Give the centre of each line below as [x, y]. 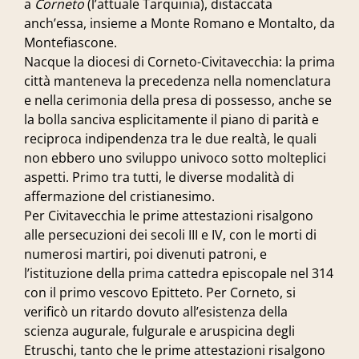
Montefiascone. [71, 42]
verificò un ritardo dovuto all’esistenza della [156, 312]
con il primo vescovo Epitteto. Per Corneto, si [160, 292]
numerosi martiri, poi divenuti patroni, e [145, 254]
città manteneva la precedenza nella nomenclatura [177, 81]
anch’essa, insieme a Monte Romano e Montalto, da [179, 23]
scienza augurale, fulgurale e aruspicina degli [159, 331]
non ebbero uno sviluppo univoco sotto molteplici [175, 158]
